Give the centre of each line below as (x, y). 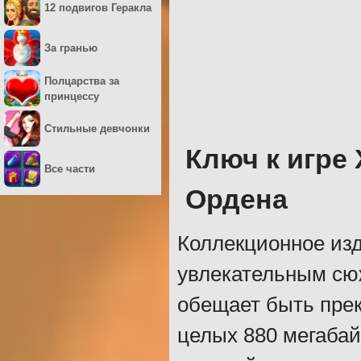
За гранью (71, 48)
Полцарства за (82, 81)
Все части (70, 169)
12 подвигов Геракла (98, 8)
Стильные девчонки (97, 129)
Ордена (237, 200)
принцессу (72, 96)
